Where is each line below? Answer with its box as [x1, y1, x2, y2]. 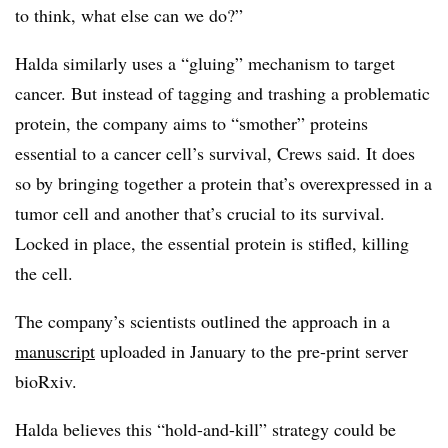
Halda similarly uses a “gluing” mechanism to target [15, 50, 395, 75]
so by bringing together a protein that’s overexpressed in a [15, 170, 432, 195]
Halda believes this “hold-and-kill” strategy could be [15, 416, 396, 441]
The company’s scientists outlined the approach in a [15, 308, 390, 333]
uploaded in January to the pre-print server [95, 338, 408, 363]
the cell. [15, 260, 73, 285]
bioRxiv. [15, 368, 77, 393]
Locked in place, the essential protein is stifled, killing [15, 230, 409, 255]
